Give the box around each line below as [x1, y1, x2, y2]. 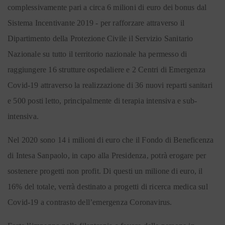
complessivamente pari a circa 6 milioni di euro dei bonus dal [8, 3, 207, 12]
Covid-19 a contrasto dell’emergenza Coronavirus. [8, 198, 174, 206]
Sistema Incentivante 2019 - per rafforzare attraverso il [8, 19, 185, 27]
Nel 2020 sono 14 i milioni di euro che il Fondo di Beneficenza [8, 136, 214, 144]
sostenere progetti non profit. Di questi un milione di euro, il [8, 167, 203, 175]
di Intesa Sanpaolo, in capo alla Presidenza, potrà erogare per [8, 151, 206, 160]
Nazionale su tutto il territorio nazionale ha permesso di [8, 50, 187, 58]
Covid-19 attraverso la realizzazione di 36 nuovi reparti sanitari [8, 81, 213, 89]
